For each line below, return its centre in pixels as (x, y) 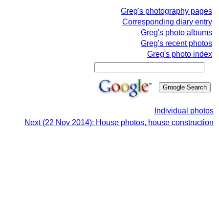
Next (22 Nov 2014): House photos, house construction (119, 122)
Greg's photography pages (166, 11)
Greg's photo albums (176, 33)
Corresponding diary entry (167, 22)
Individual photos (184, 111)
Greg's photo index (180, 54)
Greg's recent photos (176, 43)
